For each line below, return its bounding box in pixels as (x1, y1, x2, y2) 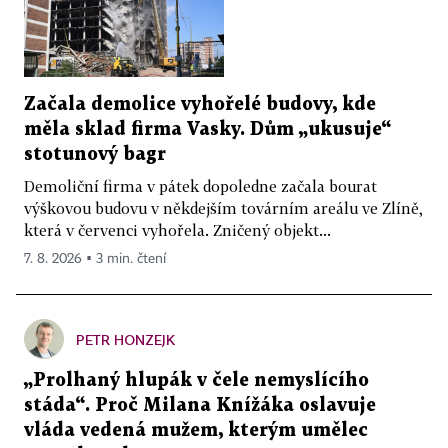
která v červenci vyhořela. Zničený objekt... (24, 221, 331, 240)
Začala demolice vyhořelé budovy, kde (24, 96, 376, 114)
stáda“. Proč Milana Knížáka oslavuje (24, 397, 376, 415)
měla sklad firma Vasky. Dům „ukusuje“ (24, 121, 391, 139)
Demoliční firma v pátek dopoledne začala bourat (24, 177, 377, 196)
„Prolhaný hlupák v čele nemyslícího (24, 372, 369, 390)
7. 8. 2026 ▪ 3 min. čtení (24, 252, 166, 267)
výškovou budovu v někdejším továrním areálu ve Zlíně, (24, 199, 423, 218)
